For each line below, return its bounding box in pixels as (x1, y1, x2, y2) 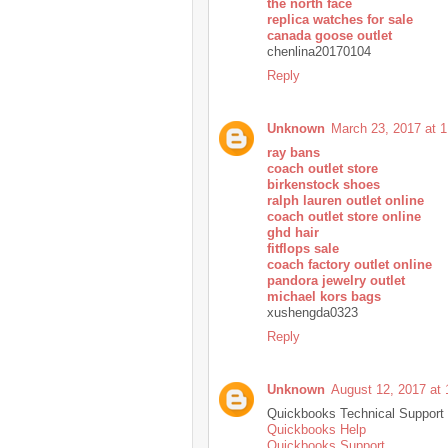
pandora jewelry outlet (267, 272, 405, 288)
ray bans (267, 144, 320, 160)
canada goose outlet (267, 27, 392, 43)
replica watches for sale (267, 11, 413, 27)
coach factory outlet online (267, 256, 432, 272)
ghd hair (267, 224, 319, 240)
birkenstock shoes (267, 176, 380, 192)
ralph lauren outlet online (267, 192, 424, 208)
